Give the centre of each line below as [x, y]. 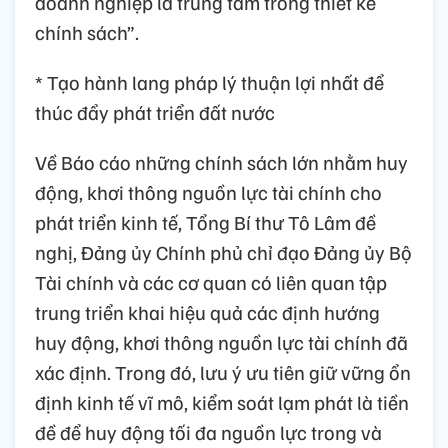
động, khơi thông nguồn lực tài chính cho [208, 191]
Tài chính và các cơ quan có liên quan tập [211, 281]
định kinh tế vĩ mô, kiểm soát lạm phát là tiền [222, 401]
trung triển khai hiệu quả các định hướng [207, 311]
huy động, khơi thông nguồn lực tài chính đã [221, 341]
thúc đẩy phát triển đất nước [155, 111]
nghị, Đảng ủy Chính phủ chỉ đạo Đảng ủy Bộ [223, 251]
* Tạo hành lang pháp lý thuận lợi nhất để [209, 81]
